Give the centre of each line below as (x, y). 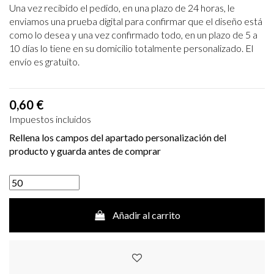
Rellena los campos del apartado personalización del (118, 137)
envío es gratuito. (44, 61)
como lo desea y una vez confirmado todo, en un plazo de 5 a (133, 34)
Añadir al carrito (147, 215)
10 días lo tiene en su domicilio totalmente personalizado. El (131, 48)
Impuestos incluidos (50, 119)
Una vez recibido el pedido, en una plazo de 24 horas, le (122, 7)
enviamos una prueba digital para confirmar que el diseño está (136, 21)
